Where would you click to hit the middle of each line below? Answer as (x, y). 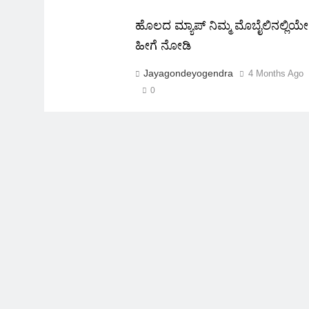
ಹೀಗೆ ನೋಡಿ (163, 45)
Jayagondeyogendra (189, 73)
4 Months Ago (276, 73)
